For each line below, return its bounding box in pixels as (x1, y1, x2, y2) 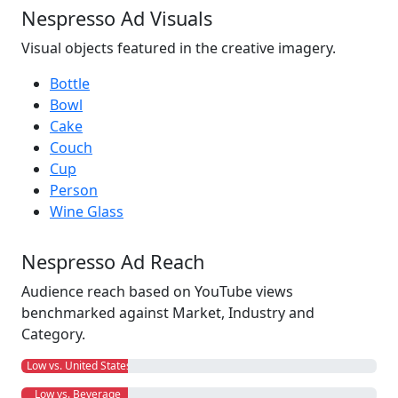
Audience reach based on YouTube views (21, 282, 293, 301)
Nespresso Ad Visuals (21, 5, 212, 31)
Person (50, 180, 98, 200)
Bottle (50, 74, 90, 93)
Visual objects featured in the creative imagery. (21, 38, 336, 58)
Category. (21, 324, 85, 344)
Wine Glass (50, 202, 123, 221)
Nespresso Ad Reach (21, 249, 204, 275)
